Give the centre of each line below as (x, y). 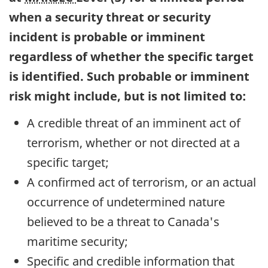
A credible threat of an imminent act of (134, 123)
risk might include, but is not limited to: (127, 96)
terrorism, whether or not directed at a (133, 142)
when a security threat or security (110, 17)
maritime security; (77, 241)
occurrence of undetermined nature (126, 202)
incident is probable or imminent (107, 37)
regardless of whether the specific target (131, 57)
